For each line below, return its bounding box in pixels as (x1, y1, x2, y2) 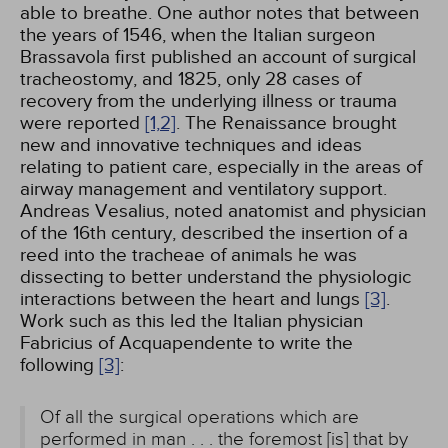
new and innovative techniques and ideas (20, 134, 362, 156)
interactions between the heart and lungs (20, 288, 365, 310)
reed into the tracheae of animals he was (20, 244, 357, 266)
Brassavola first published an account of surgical (20, 46, 416, 68)
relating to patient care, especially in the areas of (20, 156, 422, 178)
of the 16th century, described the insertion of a (20, 222, 408, 244)
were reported (20, 112, 145, 134)
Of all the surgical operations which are (40, 406, 359, 428)
